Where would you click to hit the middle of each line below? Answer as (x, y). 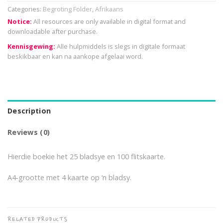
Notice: (20, 22)
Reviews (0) (29, 132)
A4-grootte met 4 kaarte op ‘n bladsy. (69, 177)
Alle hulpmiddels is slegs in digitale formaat (120, 47)
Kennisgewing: (31, 47)
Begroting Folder (67, 9)
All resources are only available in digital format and (109, 22)
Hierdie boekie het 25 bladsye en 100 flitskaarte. (86, 156)
